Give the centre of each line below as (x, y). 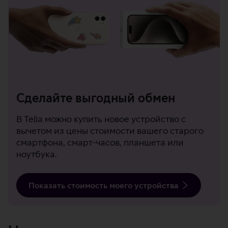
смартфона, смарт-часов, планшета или (100, 142)
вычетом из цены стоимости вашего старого (110, 131)
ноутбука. (37, 154)
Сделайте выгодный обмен (96, 98)
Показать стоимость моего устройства (104, 186)
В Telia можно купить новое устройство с (101, 119)
